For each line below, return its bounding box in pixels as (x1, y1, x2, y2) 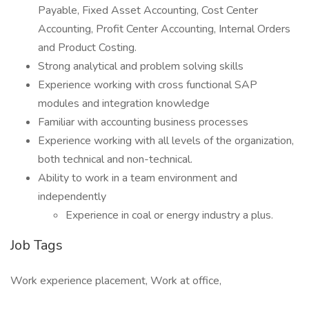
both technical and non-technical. (38, 152, 192, 167)
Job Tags (10, 236, 63, 255)
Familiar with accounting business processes (38, 114, 248, 130)
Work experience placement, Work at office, (10, 273, 221, 288)
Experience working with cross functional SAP (38, 77, 257, 92)
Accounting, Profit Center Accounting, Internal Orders (38, 21, 290, 37)
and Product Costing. (38, 40, 137, 55)
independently (38, 189, 106, 204)
